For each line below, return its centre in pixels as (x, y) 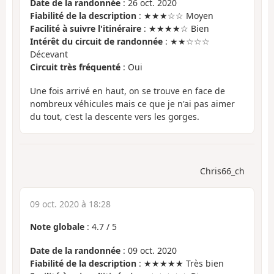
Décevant (49, 54)
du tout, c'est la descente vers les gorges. (115, 116)
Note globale (57, 227)
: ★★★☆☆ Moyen (175, 16)
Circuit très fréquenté (75, 67)
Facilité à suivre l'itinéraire (86, 29)
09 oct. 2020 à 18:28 (70, 204)
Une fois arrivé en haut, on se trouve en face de (128, 91)
